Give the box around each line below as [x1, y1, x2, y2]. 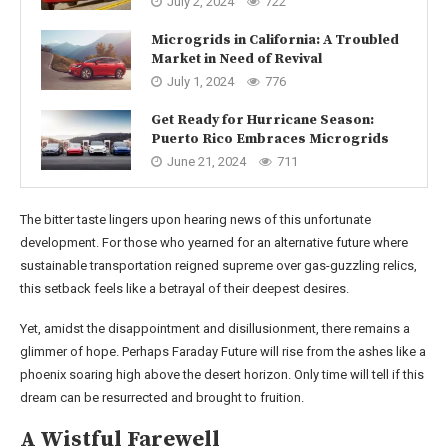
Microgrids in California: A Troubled [151, 30, 399, 49]
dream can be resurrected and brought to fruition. [20, 390, 304, 406]
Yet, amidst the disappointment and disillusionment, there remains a [20, 321, 410, 337]
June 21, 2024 [167, 153, 246, 169]
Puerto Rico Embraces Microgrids [151, 129, 389, 148]
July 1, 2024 [167, 73, 234, 89]
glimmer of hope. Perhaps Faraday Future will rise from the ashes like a [20, 344, 426, 360]
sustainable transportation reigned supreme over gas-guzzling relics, [20, 258, 417, 274]
